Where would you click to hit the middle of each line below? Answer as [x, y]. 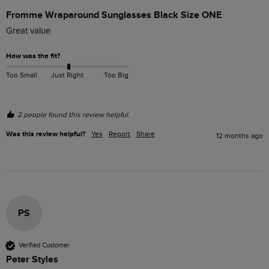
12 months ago [240, 135]
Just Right [67, 75]
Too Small [22, 75]
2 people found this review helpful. [74, 114]
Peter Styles [32, 259]
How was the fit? [33, 56]
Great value [28, 31]
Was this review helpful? [46, 134]
